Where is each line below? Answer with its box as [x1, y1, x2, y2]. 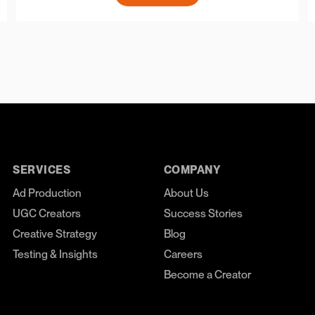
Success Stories [163, 206, 243, 220]
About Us [163, 186, 209, 200]
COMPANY [163, 163, 221, 177]
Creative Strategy [12, 226, 97, 240]
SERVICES [12, 163, 71, 177]
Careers [163, 247, 202, 261]
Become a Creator [163, 267, 251, 281]
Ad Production [12, 186, 82, 200]
